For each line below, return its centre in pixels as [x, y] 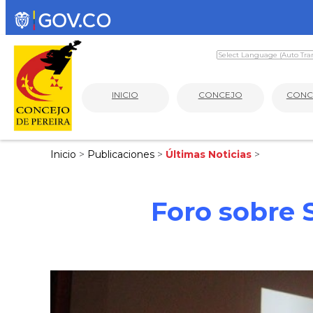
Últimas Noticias [210, 154]
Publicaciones [122, 154]
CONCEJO [220, 94]
